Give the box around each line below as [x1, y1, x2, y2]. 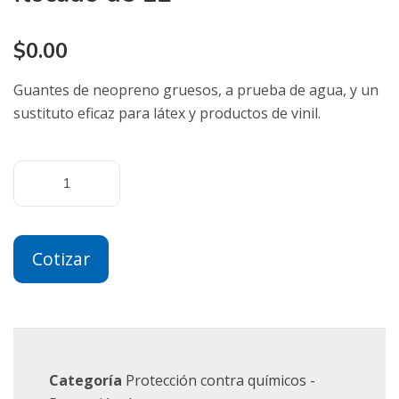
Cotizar [32, 247, 90, 271]
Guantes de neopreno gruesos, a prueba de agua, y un [13, 80, 379, 100]
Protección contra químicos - [126, 370, 315, 390]
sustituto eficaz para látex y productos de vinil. [13, 103, 321, 123]
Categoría [49, 370, 122, 390]
